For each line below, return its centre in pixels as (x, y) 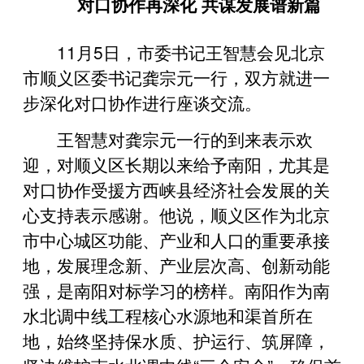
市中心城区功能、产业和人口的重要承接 (176, 239)
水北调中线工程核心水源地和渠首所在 (168, 315)
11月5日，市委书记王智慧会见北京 (191, 52)
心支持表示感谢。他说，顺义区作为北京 (176, 214)
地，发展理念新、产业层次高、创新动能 (176, 264)
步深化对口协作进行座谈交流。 (142, 102)
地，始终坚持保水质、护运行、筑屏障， (176, 340)
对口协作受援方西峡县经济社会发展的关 (176, 189)
